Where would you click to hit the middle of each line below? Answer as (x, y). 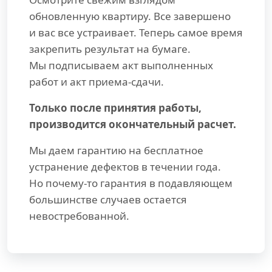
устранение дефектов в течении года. (125, 167)
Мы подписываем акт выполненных (121, 66)
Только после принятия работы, (115, 108)
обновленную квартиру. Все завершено (130, 16)
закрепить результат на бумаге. (110, 49)
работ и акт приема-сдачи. (97, 82)
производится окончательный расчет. (133, 124)
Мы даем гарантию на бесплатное (116, 151)
